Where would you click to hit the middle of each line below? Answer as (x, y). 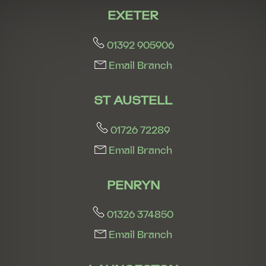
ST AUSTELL (133, 100)
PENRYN (133, 185)
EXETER (133, 15)
